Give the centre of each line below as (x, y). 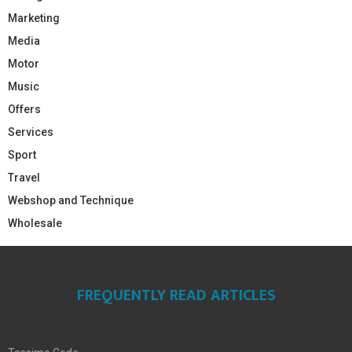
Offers (24, 109)
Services (31, 132)
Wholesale (35, 223)
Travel (24, 177)
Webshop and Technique (71, 200)
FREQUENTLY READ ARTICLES (176, 295)
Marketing (34, 18)
